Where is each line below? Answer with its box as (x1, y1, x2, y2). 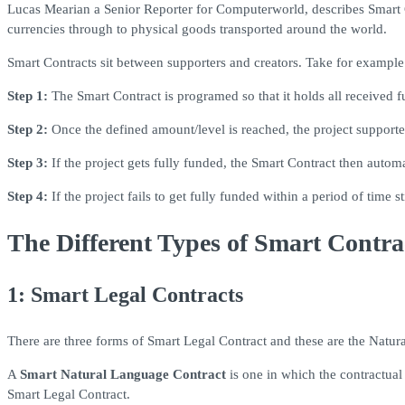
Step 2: (7, 121, 48, 137)
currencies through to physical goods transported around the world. (7, 21, 387, 36)
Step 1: (7, 88, 48, 103)
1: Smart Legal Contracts (7, 283, 243, 307)
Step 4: (7, 188, 48, 203)
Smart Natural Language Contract (20, 367, 226, 382)
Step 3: (7, 155, 48, 170)
